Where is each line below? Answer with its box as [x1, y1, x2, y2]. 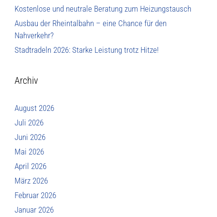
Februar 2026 [15, 190, 56, 200]
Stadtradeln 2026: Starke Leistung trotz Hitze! [15, 45, 159, 55]
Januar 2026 [15, 204, 54, 215]
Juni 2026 [15, 132, 46, 142]
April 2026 [15, 161, 46, 171]
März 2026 [15, 175, 48, 186]
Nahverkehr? [15, 30, 54, 40]
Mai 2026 [15, 146, 44, 156]
